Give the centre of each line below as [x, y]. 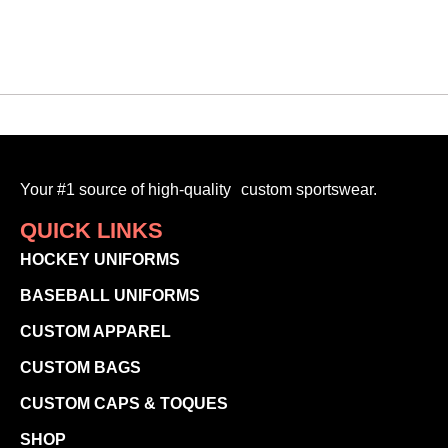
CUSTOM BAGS [80, 368]
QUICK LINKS [91, 231]
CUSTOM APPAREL [95, 332]
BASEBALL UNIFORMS [110, 296]
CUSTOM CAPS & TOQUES [124, 404]
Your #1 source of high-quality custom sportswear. [198, 189]
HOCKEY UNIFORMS [100, 260]
